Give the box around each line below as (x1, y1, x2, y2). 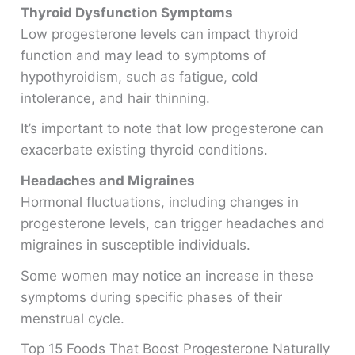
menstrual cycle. (21, 310, 125, 326)
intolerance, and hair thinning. (21, 90, 211, 106)
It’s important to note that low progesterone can (21, 120, 324, 137)
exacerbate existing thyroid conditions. (21, 142, 269, 158)
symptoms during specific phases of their (21, 288, 283, 305)
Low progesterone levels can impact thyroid (21, 25, 300, 42)
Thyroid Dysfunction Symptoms (21, 4, 234, 21)
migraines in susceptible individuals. (21, 237, 251, 254)
